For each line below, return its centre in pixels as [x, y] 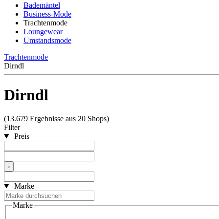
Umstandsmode [47, 41]
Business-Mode [47, 14]
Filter [12, 128]
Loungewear [43, 32]
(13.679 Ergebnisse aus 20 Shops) [56, 119]
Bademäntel [42, 5]
